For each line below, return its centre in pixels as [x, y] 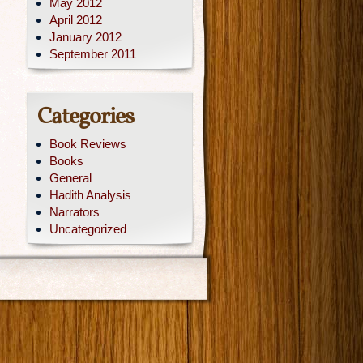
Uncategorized [88, 229]
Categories [85, 117]
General [70, 178]
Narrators [75, 212]
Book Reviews [88, 144]
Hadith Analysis [90, 195]
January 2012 [85, 37]
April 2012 [76, 20]
